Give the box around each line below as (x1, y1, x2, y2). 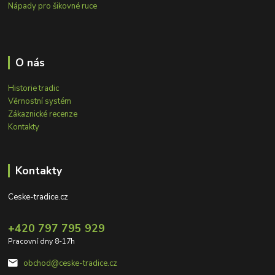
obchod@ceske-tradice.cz (23, 258, 117, 269)
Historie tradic (8, 83, 60, 95)
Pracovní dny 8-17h (8, 236, 76, 246)
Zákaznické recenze (8, 109, 78, 120)
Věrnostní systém (8, 96, 72, 107)
